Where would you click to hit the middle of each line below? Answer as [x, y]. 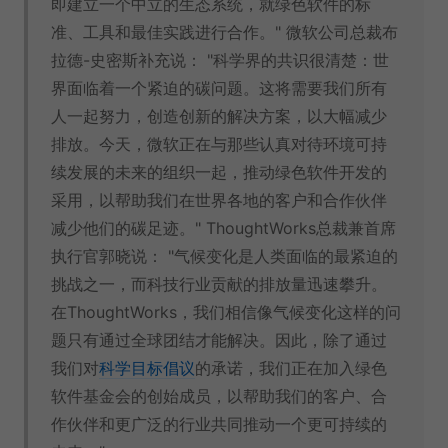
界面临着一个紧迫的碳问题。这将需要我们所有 [219, 88]
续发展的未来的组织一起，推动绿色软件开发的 [219, 172]
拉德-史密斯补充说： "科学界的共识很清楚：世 [220, 60]
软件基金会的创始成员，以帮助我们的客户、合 [219, 396]
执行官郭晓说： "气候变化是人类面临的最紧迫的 [224, 256]
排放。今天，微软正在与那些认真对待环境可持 [219, 144]
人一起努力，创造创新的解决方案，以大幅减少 [219, 116]
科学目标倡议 [147, 368]
